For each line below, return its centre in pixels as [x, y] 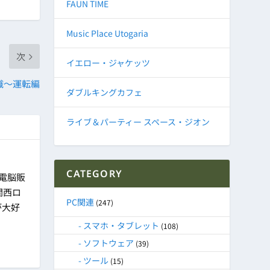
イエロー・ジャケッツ [108, 63]
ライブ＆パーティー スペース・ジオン [138, 122]
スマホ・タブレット [121, 226]
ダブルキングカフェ [105, 93]
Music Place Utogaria [108, 33]
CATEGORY [94, 174]
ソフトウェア [109, 243]
